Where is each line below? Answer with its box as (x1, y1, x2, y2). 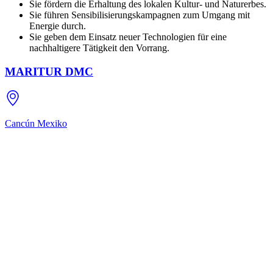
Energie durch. (29, 21, 86, 32)
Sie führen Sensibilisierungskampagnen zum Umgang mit (29, 10, 250, 21)
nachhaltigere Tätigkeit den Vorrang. (29, 43, 169, 54)
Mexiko (37, 118, 67, 129)
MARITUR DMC (5, 65, 93, 78)
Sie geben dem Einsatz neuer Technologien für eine (29, 32, 227, 43)
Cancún (5, 118, 35, 129)
